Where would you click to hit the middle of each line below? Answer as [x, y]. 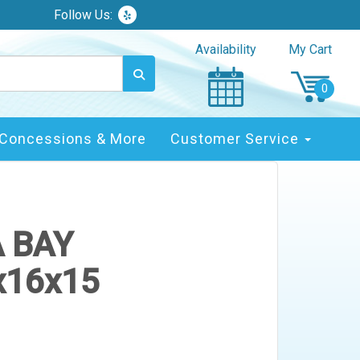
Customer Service [237, 139]
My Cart [310, 49]
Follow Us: [84, 14]
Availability [226, 49]
